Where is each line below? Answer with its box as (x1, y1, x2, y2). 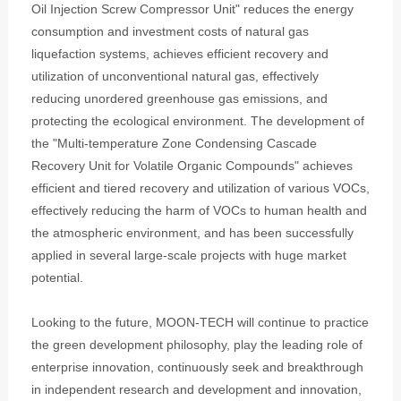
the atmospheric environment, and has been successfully (30, 225, 354, 240)
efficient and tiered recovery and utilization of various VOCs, (30, 180, 370, 195)
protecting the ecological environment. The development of (30, 113, 364, 128)
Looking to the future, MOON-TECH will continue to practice (30, 314, 369, 329)
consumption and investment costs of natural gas (30, 23, 309, 38)
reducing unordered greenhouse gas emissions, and (30, 90, 328, 106)
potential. (30, 269, 83, 285)
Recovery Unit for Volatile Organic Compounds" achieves (30, 158, 353, 173)
